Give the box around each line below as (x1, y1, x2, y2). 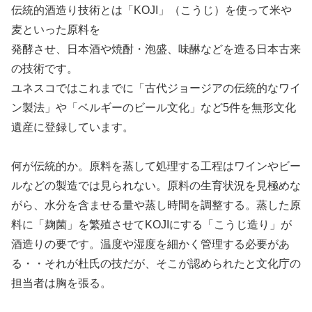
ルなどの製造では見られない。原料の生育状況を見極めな (11, 180, 301, 192)
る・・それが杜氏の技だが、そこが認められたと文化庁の (11, 258, 301, 270)
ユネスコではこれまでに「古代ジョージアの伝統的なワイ (11, 81, 301, 94)
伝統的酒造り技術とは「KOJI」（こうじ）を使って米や (11, 3, 292, 16)
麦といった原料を (11, 23, 100, 36)
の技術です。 (11, 62, 78, 75)
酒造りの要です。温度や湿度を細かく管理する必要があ (11, 238, 290, 251)
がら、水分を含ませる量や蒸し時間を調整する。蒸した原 (11, 199, 301, 212)
